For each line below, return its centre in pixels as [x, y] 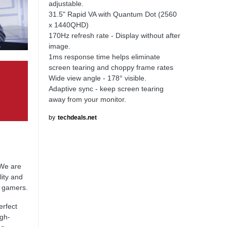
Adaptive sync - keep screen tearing [106, 89]
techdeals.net [77, 118]
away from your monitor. [87, 99]
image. [60, 46]
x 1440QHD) [69, 25]
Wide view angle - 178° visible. [98, 78]
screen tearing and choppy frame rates [111, 67]
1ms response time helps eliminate [104, 57]
